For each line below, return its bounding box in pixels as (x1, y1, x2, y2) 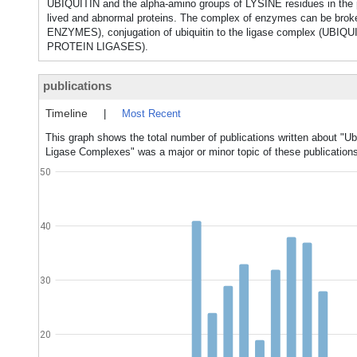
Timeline (45, 107, 88, 120)
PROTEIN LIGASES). (47, 41, 148, 53)
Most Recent (122, 108, 181, 120)
